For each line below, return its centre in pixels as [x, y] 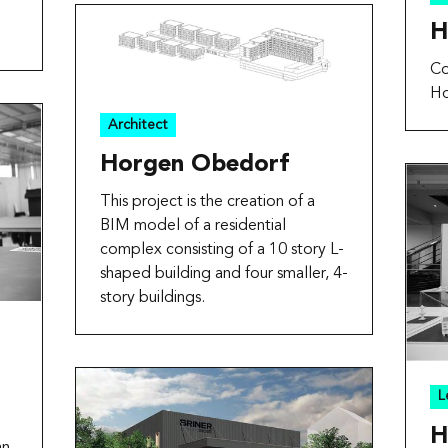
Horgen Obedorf [194, 165]
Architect [137, 124]
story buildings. [152, 298]
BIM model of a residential [192, 226]
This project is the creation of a [207, 202]
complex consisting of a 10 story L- [221, 250]
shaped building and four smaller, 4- [223, 274]
